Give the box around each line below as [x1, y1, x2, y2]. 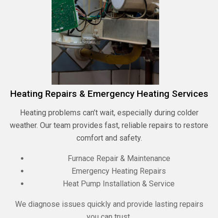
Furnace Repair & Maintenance [67, 153, 170, 163]
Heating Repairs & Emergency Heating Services [10, 88, 208, 99]
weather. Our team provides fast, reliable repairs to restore [10, 120, 208, 130]
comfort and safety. [76, 133, 142, 143]
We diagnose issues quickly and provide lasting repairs [15, 199, 203, 209]
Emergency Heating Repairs [72, 166, 166, 176]
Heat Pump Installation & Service [63, 179, 175, 188]
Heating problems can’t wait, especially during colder [19, 108, 199, 117]
